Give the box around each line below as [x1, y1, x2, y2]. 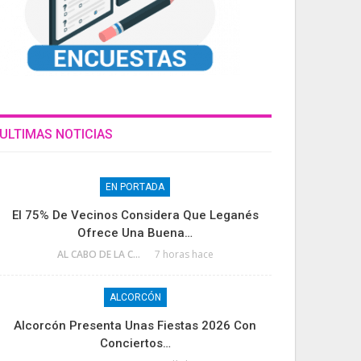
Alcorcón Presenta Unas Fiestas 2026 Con [14, 317, 257, 333]
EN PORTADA [106, 180, 165, 193]
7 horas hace [154, 247, 214, 261]
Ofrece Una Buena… [77, 225, 193, 240]
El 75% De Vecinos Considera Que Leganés [11, 207, 259, 222]
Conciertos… [99, 335, 171, 351]
